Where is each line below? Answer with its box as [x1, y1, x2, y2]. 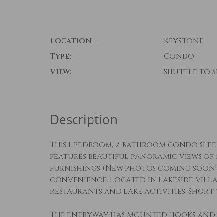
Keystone [163, 35, 203, 46]
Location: [50, 35, 94, 46]
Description [50, 110, 118, 128]
